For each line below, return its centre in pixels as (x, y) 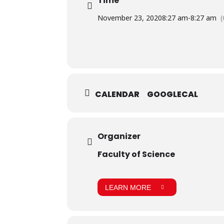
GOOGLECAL (173, 94)
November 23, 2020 (130, 18)
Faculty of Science (136, 154)
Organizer (119, 136)
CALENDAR (117, 94)
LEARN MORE (128, 187)
